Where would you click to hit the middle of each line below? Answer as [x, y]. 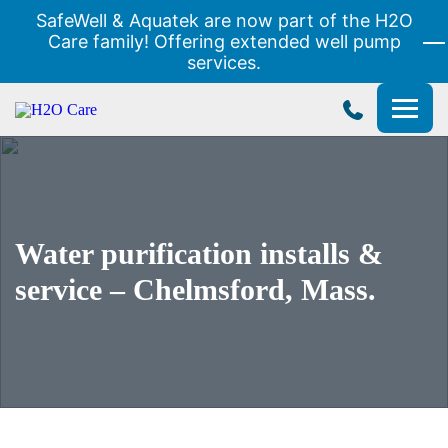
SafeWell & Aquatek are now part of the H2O [224, 20]
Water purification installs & [199, 253]
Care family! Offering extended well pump [224, 41]
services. [224, 62]
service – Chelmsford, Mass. [195, 289]
